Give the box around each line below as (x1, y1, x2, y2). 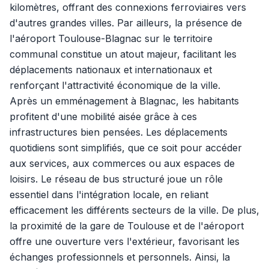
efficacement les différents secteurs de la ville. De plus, (10, 204, 259, 216)
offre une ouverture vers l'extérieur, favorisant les (10, 235, 240, 247)
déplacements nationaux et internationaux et (10, 64, 212, 76)
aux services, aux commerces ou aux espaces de (10, 157, 235, 169)
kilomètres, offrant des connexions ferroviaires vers (10, 1, 246, 13)
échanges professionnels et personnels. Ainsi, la (10, 251, 230, 263)
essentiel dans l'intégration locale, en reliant (10, 189, 208, 201)
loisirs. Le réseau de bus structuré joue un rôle (10, 173, 223, 185)
